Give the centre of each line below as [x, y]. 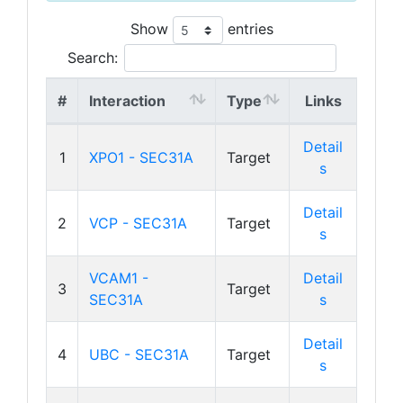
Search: [92, 58]
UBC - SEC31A [139, 354]
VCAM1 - [119, 278]
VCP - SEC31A [138, 223]
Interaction [127, 101]
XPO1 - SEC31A [141, 157]
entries [248, 28]
